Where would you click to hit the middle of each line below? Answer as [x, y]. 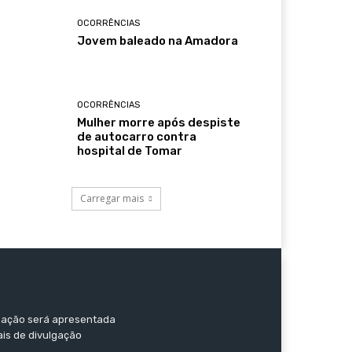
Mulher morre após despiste [159, 122]
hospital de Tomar [130, 150]
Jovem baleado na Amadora [158, 41]
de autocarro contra [137, 136]
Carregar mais [112, 198]
